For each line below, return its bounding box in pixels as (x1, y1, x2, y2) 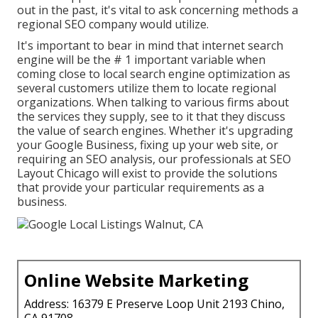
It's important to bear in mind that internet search (17, 38, 283, 54)
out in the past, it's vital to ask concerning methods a (17, 2, 298, 18)
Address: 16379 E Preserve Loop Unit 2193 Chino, (24, 295, 285, 312)
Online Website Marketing (24, 268, 248, 292)
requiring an (17, 151, 86, 168)
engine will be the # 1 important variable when (17, 52, 265, 68)
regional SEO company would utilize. (17, 16, 209, 33)
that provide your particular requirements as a (17, 180, 264, 196)
